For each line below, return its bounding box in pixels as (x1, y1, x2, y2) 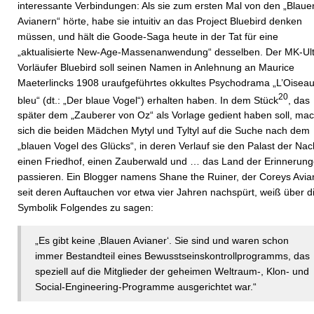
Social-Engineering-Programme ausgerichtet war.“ (35, 281, 257, 293)
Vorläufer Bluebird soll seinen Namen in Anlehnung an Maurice (18, 61, 294, 73)
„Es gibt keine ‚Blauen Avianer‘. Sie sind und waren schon (35, 235, 289, 247)
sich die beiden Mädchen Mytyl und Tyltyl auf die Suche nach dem (18, 125, 310, 137)
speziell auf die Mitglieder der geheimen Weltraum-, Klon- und (35, 266, 309, 278)
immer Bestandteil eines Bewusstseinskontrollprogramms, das (35, 250, 310, 262)
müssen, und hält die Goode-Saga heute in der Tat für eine (18, 30, 278, 42)
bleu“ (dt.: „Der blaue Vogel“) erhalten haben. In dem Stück (18, 94, 278, 106)
